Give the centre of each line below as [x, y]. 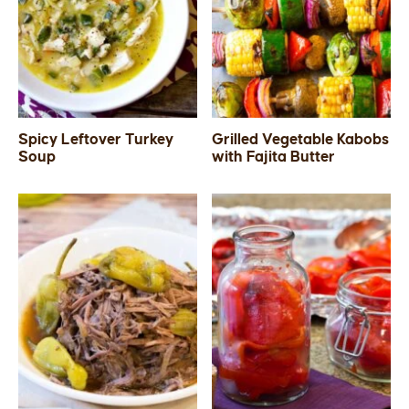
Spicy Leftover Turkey [96, 140]
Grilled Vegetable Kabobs [301, 140]
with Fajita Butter [274, 157]
